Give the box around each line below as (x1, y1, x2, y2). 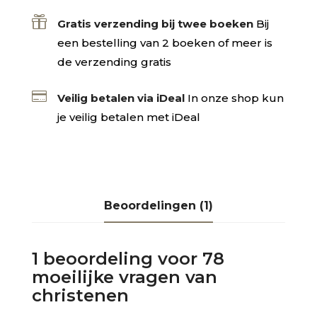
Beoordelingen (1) (103, 199, 213, 213)
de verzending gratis (57, 55, 171, 69)
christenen (31, 285, 129, 306)
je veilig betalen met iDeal (57, 110, 200, 125)
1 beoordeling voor (31, 248, 202, 270)
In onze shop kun (187, 91, 284, 105)
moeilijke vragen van (31, 267, 217, 288)
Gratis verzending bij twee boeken (57, 17, 253, 31)
